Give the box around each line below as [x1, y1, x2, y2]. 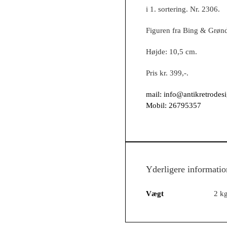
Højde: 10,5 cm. [146, 48, 197, 56]
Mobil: [146, 101, 169, 109]
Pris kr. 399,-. [146, 69, 188, 77]
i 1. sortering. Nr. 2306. [146, 5, 220, 13]
